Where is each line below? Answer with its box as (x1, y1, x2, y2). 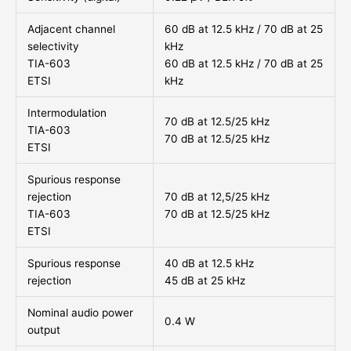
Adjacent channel (27, 23, 115, 36)
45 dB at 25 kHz (164, 274, 245, 288)
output (27, 324, 60, 337)
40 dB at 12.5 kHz (164, 257, 254, 270)
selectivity (27, 40, 79, 53)
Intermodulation (27, 107, 107, 120)
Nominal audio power (27, 306, 133, 320)
